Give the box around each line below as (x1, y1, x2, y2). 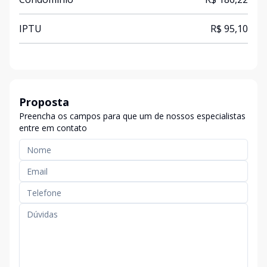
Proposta (19, 95, 69, 109)
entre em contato (19, 122, 87, 133)
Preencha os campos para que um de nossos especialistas (19, 110, 246, 122)
